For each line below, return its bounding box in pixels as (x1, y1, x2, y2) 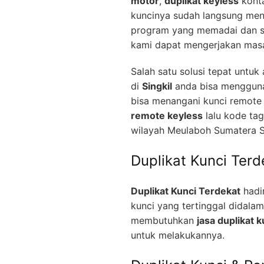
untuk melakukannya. (131, 229, 225, 242)
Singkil (142, 80, 172, 93)
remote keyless (131, 110, 203, 122)
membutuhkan (131, 214, 197, 227)
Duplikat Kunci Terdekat (131, 185, 240, 197)
